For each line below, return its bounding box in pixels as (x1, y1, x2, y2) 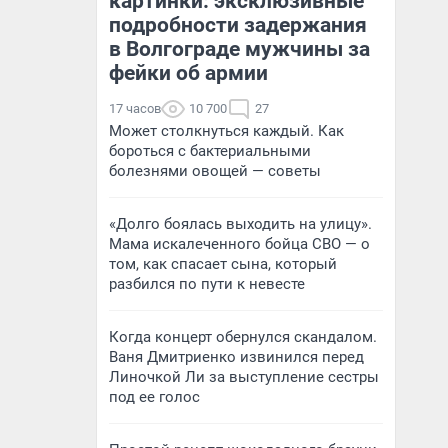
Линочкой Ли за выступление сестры (109, 368, 379, 386)
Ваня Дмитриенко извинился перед (109, 348, 364, 366)
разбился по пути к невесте (109, 275, 305, 293)
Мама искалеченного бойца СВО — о (109, 235, 370, 253)
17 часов (109, 101, 161, 116)
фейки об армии (109, 61, 268, 85)
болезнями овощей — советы (109, 162, 321, 180)
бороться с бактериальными (109, 142, 311, 160)
